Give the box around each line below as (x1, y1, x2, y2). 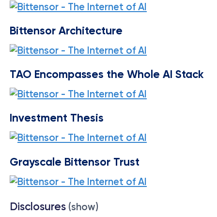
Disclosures (10, 201, 66, 213)
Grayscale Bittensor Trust (10, 157, 139, 168)
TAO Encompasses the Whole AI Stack (10, 70, 203, 80)
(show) (68, 202, 98, 213)
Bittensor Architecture (10, 26, 123, 37)
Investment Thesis (10, 113, 104, 124)
